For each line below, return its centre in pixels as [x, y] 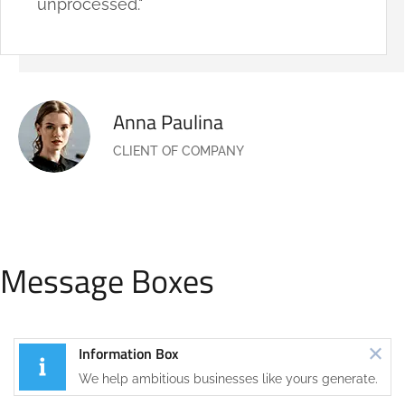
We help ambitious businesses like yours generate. [228, 379]
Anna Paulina [168, 122]
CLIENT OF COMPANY [179, 151]
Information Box [128, 354]
